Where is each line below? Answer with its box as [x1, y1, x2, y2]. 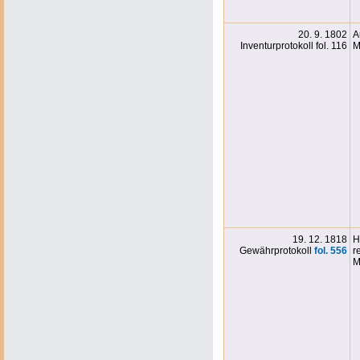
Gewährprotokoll [239, 245, 314, 256]
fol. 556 [314, 245, 347, 256]
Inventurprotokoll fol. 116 [240, 40, 347, 51]
